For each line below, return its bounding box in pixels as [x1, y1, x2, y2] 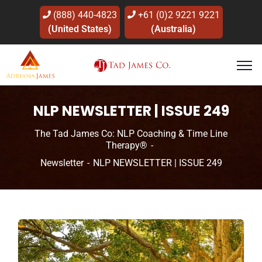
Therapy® [105, 140, 147, 151]
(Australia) [151, 23, 196, 35]
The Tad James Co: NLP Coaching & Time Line [35, 128, 227, 139]
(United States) [47, 23, 112, 35]
